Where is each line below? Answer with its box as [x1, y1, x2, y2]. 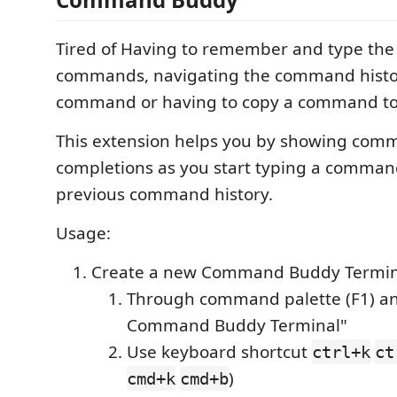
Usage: [56, 222, 111, 245]
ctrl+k [312, 342, 370, 362]
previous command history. [56, 183, 273, 206]
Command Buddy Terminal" [127, 314, 347, 337]
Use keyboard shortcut [127, 340, 312, 363]
